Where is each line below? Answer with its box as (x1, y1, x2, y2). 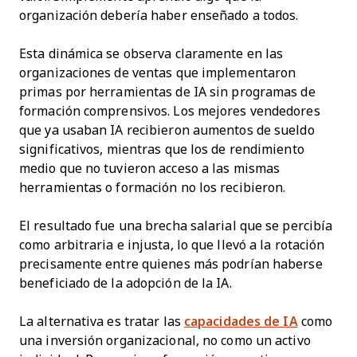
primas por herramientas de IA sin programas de (19, 84, 316, 99)
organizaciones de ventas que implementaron (19, 65, 296, 80)
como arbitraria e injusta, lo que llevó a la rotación (19, 237, 325, 252)
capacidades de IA (183, 314, 298, 328)
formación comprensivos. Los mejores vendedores (19, 104, 320, 118)
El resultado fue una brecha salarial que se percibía (19, 218, 333, 233)
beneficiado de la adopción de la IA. (19, 276, 232, 290)
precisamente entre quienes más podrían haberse (19, 257, 323, 271)
